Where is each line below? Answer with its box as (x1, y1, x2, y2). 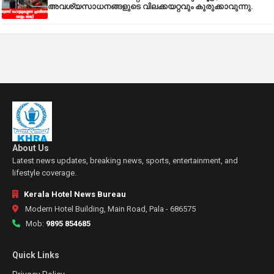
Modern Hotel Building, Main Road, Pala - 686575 (23, 204, 196, 214)
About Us (12, 143, 49, 154)
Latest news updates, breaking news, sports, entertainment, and (12, 156, 238, 166)
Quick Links (12, 250, 59, 261)
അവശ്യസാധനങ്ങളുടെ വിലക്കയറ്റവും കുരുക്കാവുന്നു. (47, 2, 253, 12)
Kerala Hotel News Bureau (22, 190, 126, 199)
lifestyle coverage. (12, 168, 76, 178)
